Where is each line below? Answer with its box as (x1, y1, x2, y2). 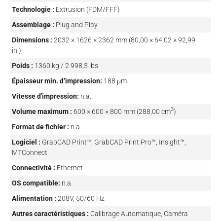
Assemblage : (11, 20, 54, 29)
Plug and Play (55, 20, 98, 29)
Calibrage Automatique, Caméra (90, 209, 188, 218)
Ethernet (56, 163, 83, 172)
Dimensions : (11, 36, 52, 44)
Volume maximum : (11, 107, 72, 115)
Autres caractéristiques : (11, 209, 89, 218)
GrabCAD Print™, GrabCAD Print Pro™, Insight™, (41, 138, 186, 146)
